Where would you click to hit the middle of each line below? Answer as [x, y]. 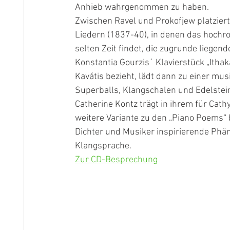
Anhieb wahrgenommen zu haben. [142, 7]
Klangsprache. [103, 146]
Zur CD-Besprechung [116, 160]
